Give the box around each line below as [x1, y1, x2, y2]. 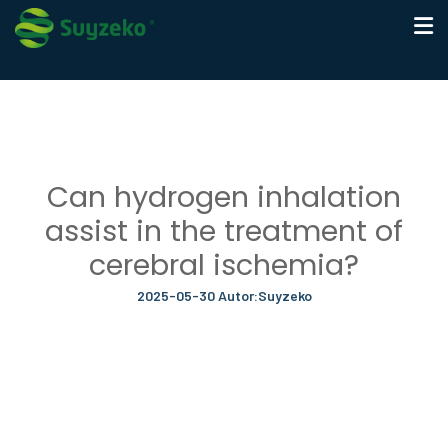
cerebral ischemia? [89, 245, 359, 285]
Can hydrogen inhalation [47, 177, 401, 217]
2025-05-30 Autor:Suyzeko [136, 287, 312, 304]
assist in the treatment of [45, 211, 403, 251]
